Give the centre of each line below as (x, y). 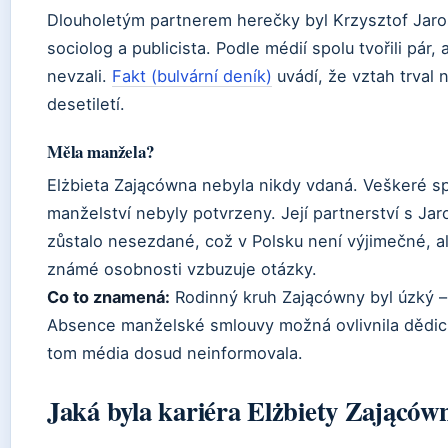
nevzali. (79, 76)
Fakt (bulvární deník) (192, 76)
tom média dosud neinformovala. (175, 353)
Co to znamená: (108, 297)
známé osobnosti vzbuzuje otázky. (182, 269)
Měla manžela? (100, 152)
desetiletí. (86, 104)
